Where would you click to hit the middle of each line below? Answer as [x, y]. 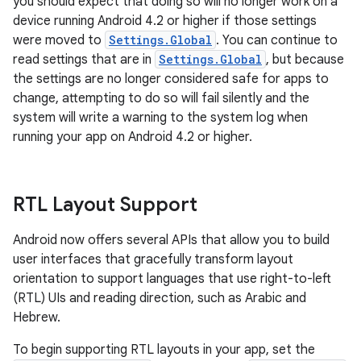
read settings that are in [84, 60]
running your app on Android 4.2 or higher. [133, 137]
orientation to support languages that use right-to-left [172, 279]
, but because [305, 60]
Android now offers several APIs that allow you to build [171, 240]
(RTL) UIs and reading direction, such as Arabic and [160, 298]
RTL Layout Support [105, 205]
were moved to [59, 40]
